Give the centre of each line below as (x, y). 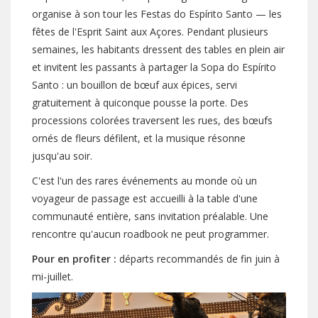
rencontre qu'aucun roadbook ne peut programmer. (150, 234)
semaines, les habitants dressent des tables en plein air (158, 49)
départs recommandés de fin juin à (198, 258)
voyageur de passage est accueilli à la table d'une (145, 198)
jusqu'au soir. (62, 155)
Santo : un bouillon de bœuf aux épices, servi (135, 84)
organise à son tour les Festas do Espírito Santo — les (157, 13)
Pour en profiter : (74, 258)
